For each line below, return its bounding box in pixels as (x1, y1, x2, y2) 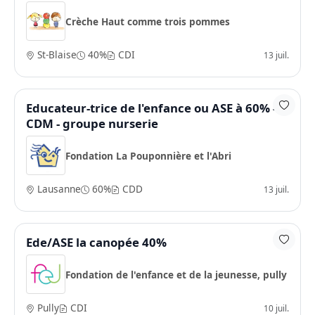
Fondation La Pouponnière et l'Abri (65, 148, 231, 162)
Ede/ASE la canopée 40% (26, 234, 167, 250)
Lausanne (34, 182, 81, 195)
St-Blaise (34, 48, 77, 61)
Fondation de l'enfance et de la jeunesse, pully (65, 267, 287, 281)
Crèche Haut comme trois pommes (65, 14, 230, 28)
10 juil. (264, 302, 289, 314)
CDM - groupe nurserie (26, 115, 158, 131)
